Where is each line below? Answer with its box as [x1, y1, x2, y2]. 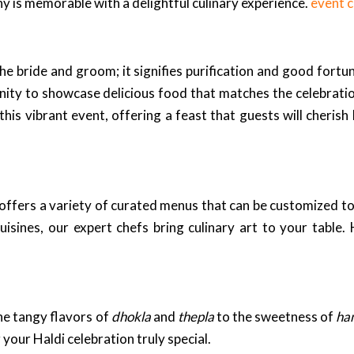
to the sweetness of [213, 308, 336, 326]
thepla [177, 308, 214, 326]
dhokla [111, 308, 151, 326]
